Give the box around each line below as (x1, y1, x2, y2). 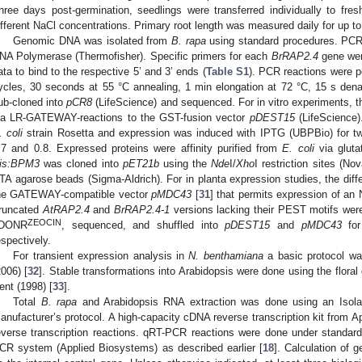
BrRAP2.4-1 (113, 203, 170, 216)
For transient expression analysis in (13, 249, 189, 262)
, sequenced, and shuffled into (61, 218, 225, 231)
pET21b (122, 157, 159, 170)
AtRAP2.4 (42, 203, 90, 216)
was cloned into (40, 157, 123, 170)
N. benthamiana (188, 249, 263, 262)
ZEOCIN (27, 217, 61, 228)
